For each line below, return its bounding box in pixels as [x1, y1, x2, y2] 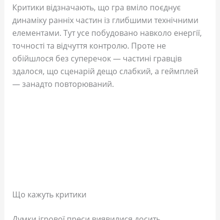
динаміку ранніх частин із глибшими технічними [12, 15, 198, 26]
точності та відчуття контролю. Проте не [12, 40, 166, 52]
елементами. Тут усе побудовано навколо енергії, [12, 27, 202, 39]
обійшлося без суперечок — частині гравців [12, 53, 182, 64]
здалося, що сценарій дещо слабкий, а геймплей [12, 66, 198, 77]
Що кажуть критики [12, 189, 86, 200]
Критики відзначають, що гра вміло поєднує [12, 2, 181, 13]
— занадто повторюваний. [12, 79, 114, 90]
